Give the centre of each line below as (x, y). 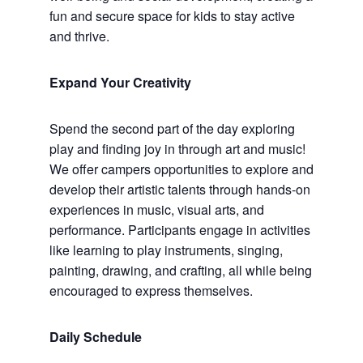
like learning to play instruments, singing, (166, 250)
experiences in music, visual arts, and (156, 210)
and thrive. (79, 36)
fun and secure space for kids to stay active (172, 16)
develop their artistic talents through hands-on (179, 190)
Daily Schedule (95, 337)
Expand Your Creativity (120, 83)
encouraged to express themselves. (151, 291)
